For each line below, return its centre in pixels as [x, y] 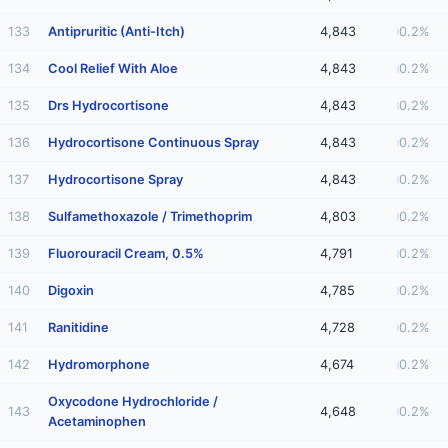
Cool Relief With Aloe [113, 68]
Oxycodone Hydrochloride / [133, 401]
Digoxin [71, 290]
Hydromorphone [99, 364]
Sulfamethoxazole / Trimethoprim [150, 216]
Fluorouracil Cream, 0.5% [126, 253]
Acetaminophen [97, 421]
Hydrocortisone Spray [115, 179]
